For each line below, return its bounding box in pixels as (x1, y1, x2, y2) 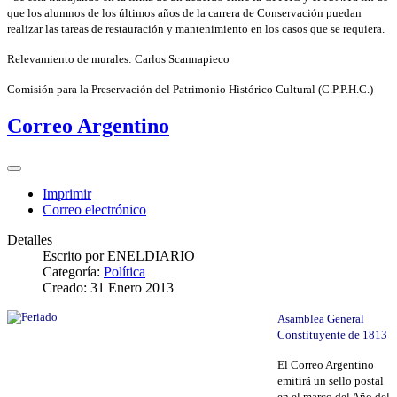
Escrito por (43, 248, 107, 264)
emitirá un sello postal (277, 374, 384, 388)
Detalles (7, 232, 52, 248)
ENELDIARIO (107, 248, 195, 264)
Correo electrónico (43, 202, 146, 218)
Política (104, 264, 145, 280)
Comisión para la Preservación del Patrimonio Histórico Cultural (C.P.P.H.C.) (7, 82, 373, 97)
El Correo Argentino (277, 358, 374, 372)
